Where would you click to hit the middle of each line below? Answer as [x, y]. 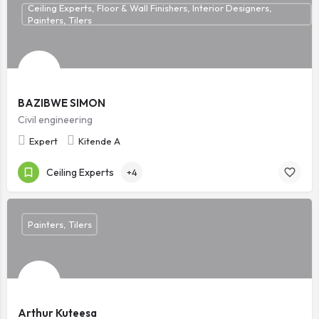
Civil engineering [55, 120]
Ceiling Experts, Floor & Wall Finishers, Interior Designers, [150, 8]
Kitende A [99, 141]
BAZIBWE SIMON [62, 103]
